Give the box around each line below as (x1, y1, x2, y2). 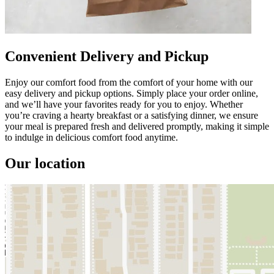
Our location (5, 155, 85, 171)
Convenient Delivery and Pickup (5, 48, 209, 64)
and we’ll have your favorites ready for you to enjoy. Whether (5, 98, 243, 109)
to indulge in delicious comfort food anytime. (5, 131, 178, 143)
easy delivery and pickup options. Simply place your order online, (5, 87, 258, 98)
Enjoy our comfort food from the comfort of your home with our (5, 76, 253, 87)
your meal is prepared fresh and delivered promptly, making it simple (5, 120, 269, 131)
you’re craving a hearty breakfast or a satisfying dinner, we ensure (5, 109, 258, 120)
